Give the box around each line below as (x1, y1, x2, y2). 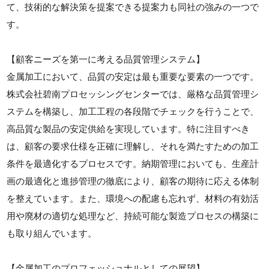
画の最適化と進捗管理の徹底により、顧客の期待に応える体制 (7, 175, 259, 186)
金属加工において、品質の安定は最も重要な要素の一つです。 (7, 71, 259, 82)
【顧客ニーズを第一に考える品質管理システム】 (7, 53, 205, 64)
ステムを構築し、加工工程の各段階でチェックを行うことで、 (7, 106, 259, 116)
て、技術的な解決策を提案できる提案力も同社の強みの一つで (7, 1, 259, 12)
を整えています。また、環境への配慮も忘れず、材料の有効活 (7, 193, 259, 204)
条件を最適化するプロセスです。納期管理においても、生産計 (7, 158, 259, 169)
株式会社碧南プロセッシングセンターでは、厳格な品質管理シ (7, 88, 259, 99)
